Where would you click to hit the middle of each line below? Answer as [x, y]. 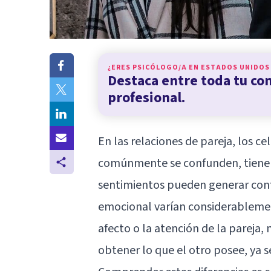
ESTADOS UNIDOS [235, 67]
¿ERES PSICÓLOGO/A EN [154, 67]
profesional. [146, 97]
